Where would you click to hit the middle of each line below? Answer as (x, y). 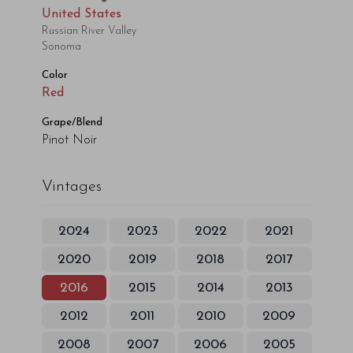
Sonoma (61, 47)
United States (81, 14)
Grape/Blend (72, 123)
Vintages (71, 187)
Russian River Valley (89, 31)
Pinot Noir (69, 140)
